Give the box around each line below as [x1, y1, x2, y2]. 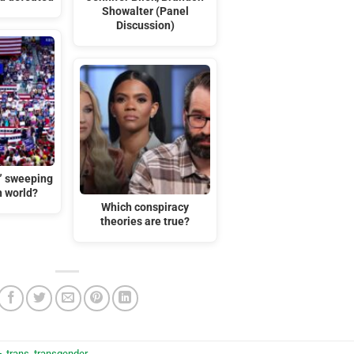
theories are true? [100, 215, 190, 229]
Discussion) [115, 18, 175, 32]
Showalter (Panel [101, 4, 189, 18]
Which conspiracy [101, 201, 190, 215]
